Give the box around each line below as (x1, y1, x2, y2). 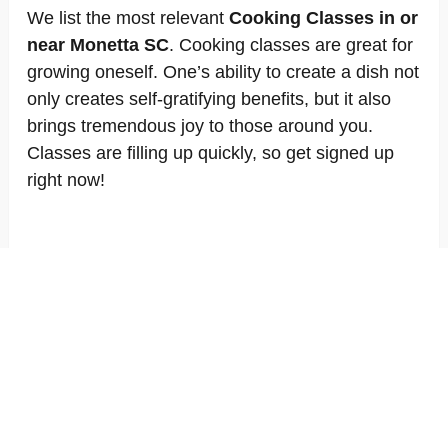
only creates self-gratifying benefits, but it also (27, 89, 391, 109)
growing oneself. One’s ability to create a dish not (27, 62, 419, 82)
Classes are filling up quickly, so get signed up (27, 143, 394, 163)
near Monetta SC (27, 35, 169, 55)
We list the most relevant (27, 8, 229, 28)
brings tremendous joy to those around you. (27, 116, 373, 136)
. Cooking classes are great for (169, 35, 413, 55)
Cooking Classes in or (229, 8, 418, 28)
